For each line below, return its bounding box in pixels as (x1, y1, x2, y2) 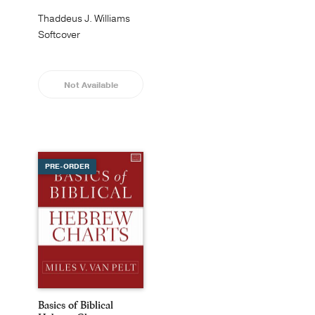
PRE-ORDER (45, 161, 89, 172)
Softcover (38, 28, 80, 41)
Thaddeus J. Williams (38, 12, 130, 25)
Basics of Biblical (38, 298, 113, 311)
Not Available (63, 79, 118, 91)
